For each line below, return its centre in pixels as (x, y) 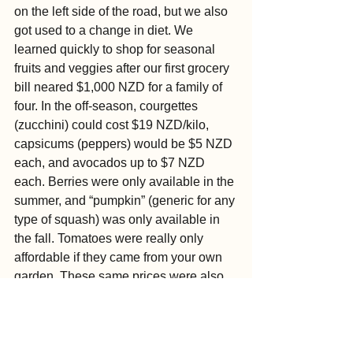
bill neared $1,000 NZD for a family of (120, 87)
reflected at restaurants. (79, 295)
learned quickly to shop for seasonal (116, 50)
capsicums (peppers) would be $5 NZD (125, 144)
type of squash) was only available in (119, 220)
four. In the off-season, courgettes (108, 106)
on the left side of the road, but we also (123, 12)
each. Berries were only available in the (126, 182)
